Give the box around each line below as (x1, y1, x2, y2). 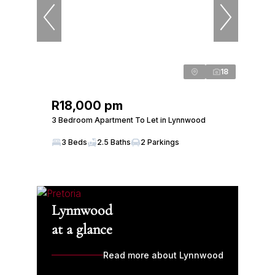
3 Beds (61, 137, 87, 147)
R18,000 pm (52, 98, 123, 113)
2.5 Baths (97, 137, 131, 147)
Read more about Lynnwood (103, 250, 223, 260)
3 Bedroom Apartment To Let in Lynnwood (52, 115, 206, 125)
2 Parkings (141, 137, 179, 147)
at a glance (52, 220, 112, 238)
